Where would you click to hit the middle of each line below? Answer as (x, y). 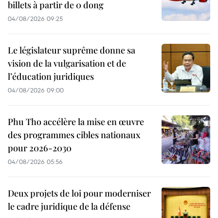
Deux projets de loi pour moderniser (79, 193)
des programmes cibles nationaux (74, 135)
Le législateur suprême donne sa (72, 50)
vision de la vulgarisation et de (67, 64)
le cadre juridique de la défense (69, 207)
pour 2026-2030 (40, 148)
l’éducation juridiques (51, 77)
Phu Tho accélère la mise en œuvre (76, 122)
